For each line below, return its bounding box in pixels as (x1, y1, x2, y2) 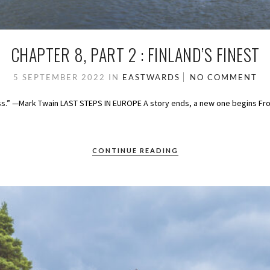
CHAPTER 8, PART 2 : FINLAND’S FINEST (10, 42, 260, 67)
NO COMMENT (189, 72, 257, 82)
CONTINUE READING (92, 146, 178, 154)
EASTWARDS (122, 72, 180, 82)
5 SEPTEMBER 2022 (13, 72, 108, 82)
